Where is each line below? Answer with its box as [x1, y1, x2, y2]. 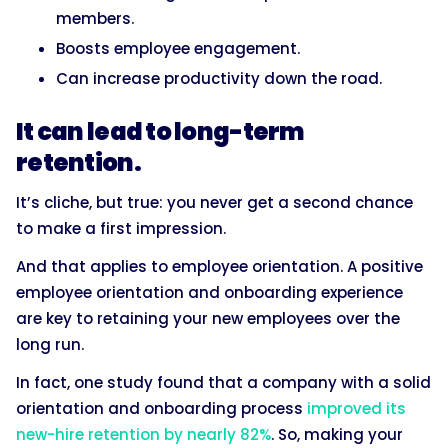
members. [56, 8, 134, 30]
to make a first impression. [16, 218, 226, 240]
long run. [16, 334, 84, 356]
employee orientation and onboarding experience [16, 282, 403, 304]
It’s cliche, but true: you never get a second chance [16, 192, 413, 214]
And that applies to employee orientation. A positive [16, 256, 423, 278]
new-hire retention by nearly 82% [16, 424, 271, 446]
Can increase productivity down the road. [56, 68, 382, 90]
